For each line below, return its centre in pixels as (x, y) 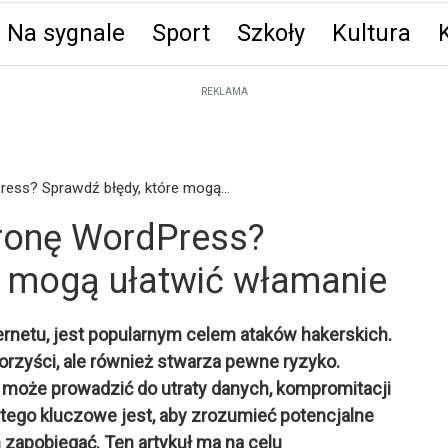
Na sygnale (65, 33)
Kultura (371, 33)
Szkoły (270, 33)
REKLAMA (224, 91)
